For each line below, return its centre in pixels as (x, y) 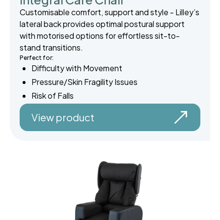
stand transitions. (51, 48)
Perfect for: (37, 58)
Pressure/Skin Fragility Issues (84, 82)
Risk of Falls (53, 96)
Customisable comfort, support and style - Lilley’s (110, 12)
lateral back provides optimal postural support (102, 24)
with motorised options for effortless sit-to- (100, 36)
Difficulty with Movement (77, 68)
